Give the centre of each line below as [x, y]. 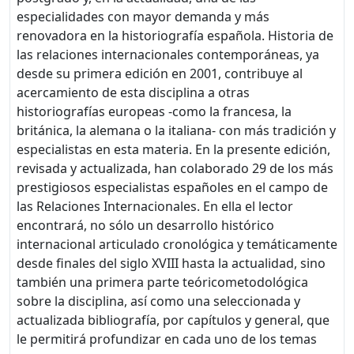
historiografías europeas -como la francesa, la [154, 111]
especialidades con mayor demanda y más [143, 16]
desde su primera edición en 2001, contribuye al [160, 73]
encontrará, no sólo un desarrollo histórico [145, 225]
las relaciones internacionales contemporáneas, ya [168, 54]
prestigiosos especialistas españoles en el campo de [172, 187]
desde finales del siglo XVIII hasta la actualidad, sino [171, 263]
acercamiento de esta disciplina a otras [133, 92]
